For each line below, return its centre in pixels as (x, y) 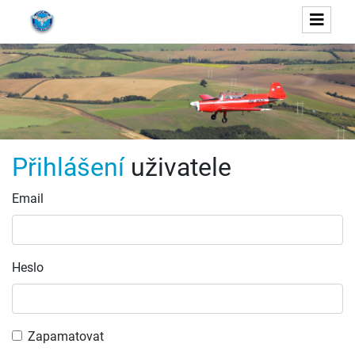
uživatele (178, 168)
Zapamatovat (66, 337)
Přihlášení (68, 168)
